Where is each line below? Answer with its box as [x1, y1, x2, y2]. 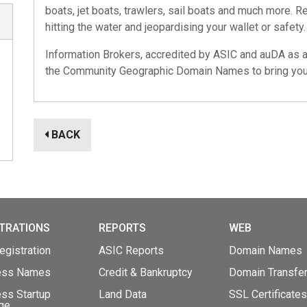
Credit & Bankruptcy [99, 266, 193, 279]
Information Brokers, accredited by [45, 48, 213, 61]
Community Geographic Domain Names [63, 64, 249, 77]
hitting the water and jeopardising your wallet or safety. [45, 21, 306, 34]
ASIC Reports [99, 244, 164, 257]
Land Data [99, 288, 147, 301]
